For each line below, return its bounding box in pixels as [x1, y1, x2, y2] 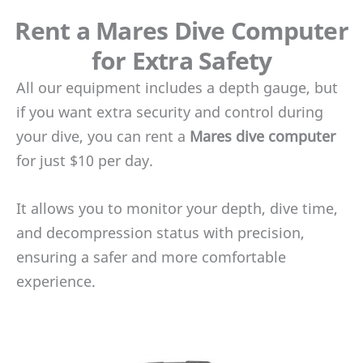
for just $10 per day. [16, 150, 153, 170]
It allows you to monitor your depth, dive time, [16, 198, 338, 218]
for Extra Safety [91, 43, 272, 77]
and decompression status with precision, [16, 222, 305, 242]
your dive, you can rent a [16, 126, 190, 146]
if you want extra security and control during [16, 101, 323, 122]
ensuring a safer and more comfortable [16, 246, 286, 267]
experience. [16, 271, 96, 291]
